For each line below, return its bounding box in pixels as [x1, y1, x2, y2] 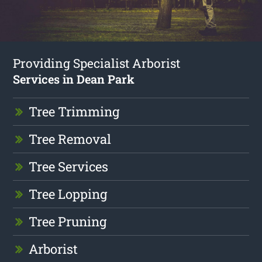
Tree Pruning [29, 212, 107, 230]
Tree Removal [29, 130, 112, 147]
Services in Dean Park [13, 71, 135, 87]
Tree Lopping [29, 185, 108, 202]
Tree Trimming [29, 102, 120, 120]
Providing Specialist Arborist [13, 54, 181, 71]
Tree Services [29, 157, 109, 175]
